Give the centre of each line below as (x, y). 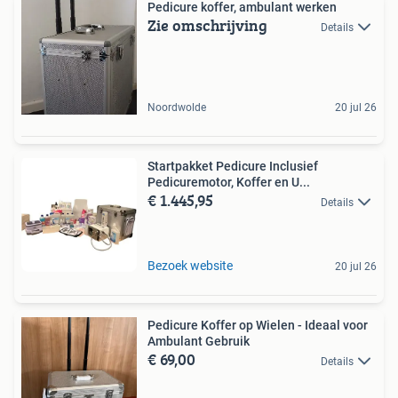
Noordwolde (177, 107)
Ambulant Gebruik (199, 341)
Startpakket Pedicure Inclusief (233, 166)
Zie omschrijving (207, 25)
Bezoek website (190, 265)
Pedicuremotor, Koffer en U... (229, 182)
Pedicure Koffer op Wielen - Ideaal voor (258, 325)
